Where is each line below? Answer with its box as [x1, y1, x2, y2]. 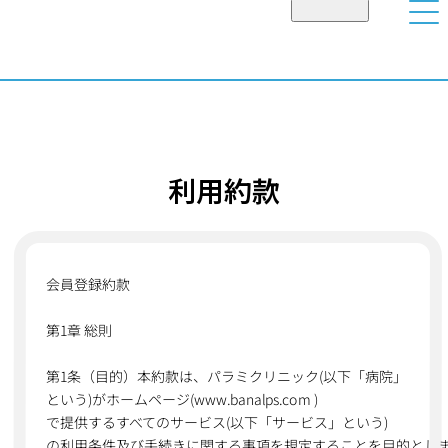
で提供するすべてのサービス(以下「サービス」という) [45, 412, 388, 432]
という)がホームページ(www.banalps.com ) [45, 389, 318, 409]
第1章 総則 [45, 320, 112, 340]
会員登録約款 [45, 274, 130, 294]
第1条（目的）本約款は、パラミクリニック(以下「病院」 [45, 366, 407, 386]
